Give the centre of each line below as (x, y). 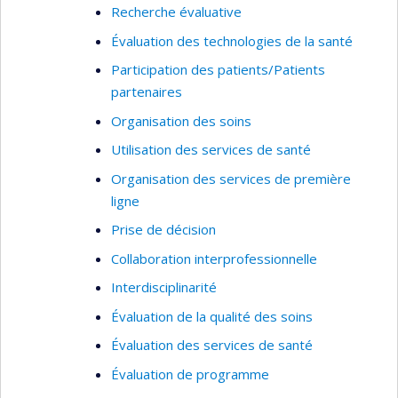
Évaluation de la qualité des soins (212, 316)
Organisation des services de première (231, 178)
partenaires (147, 92)
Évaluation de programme (190, 374)
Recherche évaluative (176, 12)
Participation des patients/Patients (218, 69)
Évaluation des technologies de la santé (232, 40)
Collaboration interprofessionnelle (214, 258)
